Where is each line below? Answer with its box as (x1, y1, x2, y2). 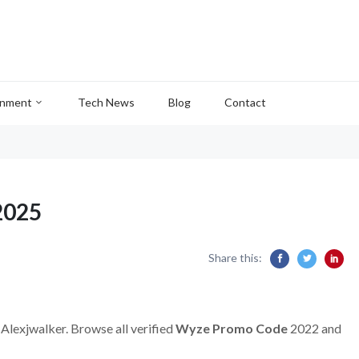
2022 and (288, 321, 341, 336)
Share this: (208, 251, 262, 264)
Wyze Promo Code (173, 321, 288, 336)
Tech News (78, 95, 135, 109)
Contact (224, 95, 266, 109)
